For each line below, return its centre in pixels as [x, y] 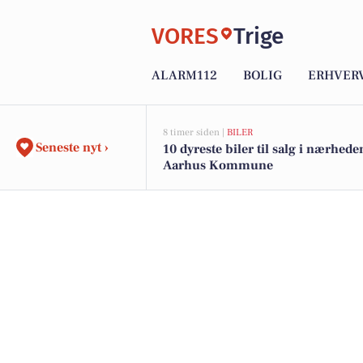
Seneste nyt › [72, 147]
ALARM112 [184, 76]
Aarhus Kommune [218, 165]
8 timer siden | [195, 132]
